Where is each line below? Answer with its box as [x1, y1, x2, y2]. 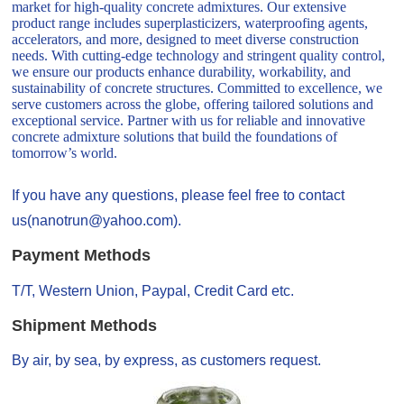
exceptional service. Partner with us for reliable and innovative [12, 113, 366, 129]
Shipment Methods [12, 316, 158, 335]
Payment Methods [12, 246, 151, 265]
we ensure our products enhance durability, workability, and [12, 64, 352, 80]
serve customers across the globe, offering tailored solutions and [12, 96, 374, 113]
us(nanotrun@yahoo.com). [12, 213, 182, 229]
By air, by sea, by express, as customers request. [12, 352, 322, 368]
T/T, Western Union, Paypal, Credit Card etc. [12, 282, 295, 298]
